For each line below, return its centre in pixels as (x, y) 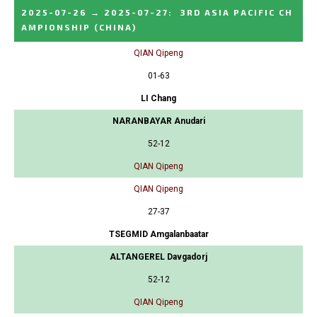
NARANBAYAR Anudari (158, 121)
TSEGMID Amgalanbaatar (158, 234)
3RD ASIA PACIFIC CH (236, 12)
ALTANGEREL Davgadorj (158, 257)
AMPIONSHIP (56, 27)
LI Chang (158, 98)
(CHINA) (115, 27)
